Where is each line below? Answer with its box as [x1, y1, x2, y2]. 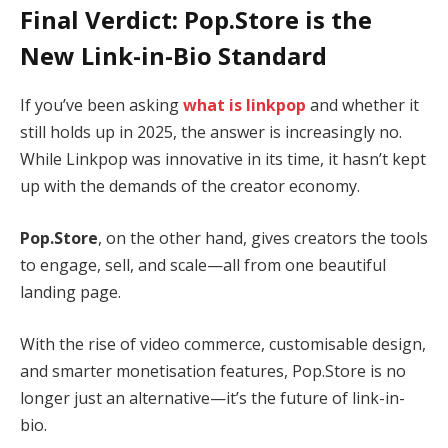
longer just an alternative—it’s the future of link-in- [20, 386, 405, 409]
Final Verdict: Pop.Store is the [20, 3, 372, 37]
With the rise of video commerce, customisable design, [20, 332, 426, 355]
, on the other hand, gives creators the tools [98, 226, 428, 249]
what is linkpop [183, 94, 306, 117]
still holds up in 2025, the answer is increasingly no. [20, 121, 402, 144]
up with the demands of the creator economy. [20, 175, 360, 198]
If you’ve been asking [20, 94, 179, 117]
